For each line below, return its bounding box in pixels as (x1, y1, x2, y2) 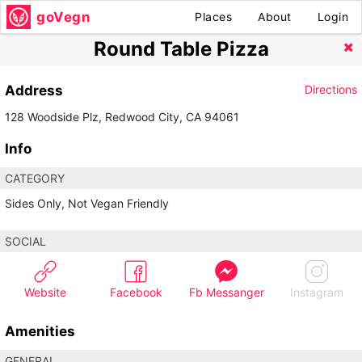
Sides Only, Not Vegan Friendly (5, 196, 169, 211)
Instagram (290, 285, 343, 300)
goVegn (36, 8, 90, 25)
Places (195, 10, 232, 23)
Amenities (5, 323, 75, 340)
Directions (305, 82, 357, 96)
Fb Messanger (188, 285, 264, 300)
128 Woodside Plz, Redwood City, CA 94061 (5, 109, 239, 124)
